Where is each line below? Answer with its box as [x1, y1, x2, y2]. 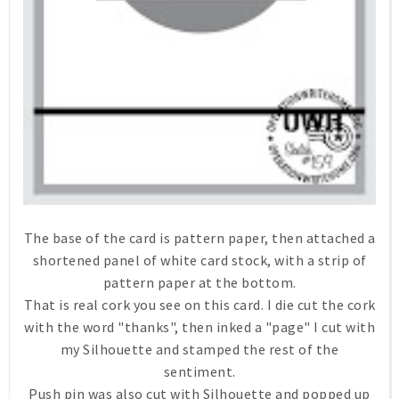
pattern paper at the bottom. [102, 273, 297, 292]
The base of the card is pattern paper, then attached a [23, 229, 376, 248]
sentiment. [163, 362, 236, 381]
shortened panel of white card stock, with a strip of [32, 251, 367, 270]
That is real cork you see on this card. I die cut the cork [23, 296, 376, 314]
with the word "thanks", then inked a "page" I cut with [24, 318, 375, 337]
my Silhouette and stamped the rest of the [60, 340, 339, 359]
